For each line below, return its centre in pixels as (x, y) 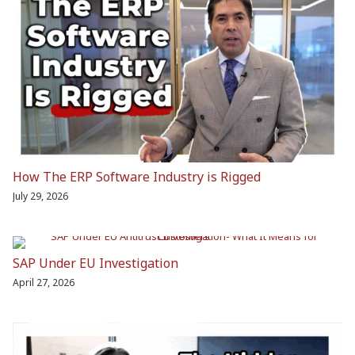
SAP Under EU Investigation (95, 263)
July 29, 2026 (40, 197)
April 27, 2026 (44, 283)
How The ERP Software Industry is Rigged (137, 177)
